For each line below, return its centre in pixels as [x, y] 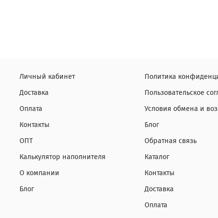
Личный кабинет [47, 77]
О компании [39, 173]
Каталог [157, 157]
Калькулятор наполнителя [63, 157]
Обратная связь [171, 141]
